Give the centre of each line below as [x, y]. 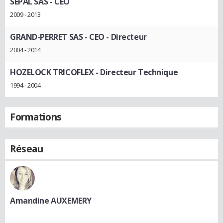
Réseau [27, 149]
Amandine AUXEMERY [51, 200]
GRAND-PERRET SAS [47, 37]
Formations [36, 117]
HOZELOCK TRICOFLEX [52, 72]
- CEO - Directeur [115, 37]
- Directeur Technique [136, 72]
